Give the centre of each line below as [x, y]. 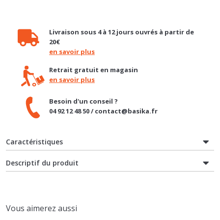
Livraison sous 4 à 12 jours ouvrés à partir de [121, 12]
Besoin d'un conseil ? [83, 81]
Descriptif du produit [42, 143]
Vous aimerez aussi [41, 188]
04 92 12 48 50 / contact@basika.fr [103, 91]
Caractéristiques [34, 122]
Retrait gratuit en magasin [93, 50]
